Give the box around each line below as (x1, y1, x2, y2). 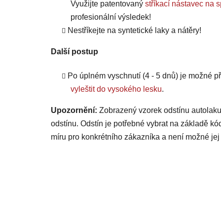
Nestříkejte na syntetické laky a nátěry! (68, 26, 201, 35)
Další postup (51, 47, 98, 56)
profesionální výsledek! (71, 13, 151, 22)
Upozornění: (51, 106, 97, 115)
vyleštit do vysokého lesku (71, 85, 162, 94)
